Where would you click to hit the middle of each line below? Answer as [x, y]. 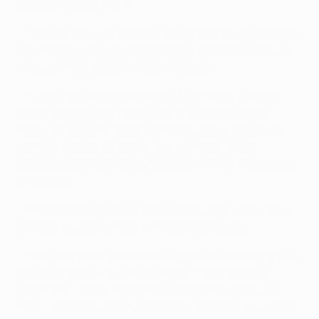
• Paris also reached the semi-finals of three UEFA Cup [158, 256]
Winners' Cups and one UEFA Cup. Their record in [144, 273]
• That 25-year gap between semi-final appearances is [158, 34]
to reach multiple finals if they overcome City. [134, 228]
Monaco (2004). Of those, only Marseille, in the [138, 148]
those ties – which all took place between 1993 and [147, 290]
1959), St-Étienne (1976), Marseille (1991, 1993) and [150, 131]
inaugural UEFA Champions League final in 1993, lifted [157, 165]
